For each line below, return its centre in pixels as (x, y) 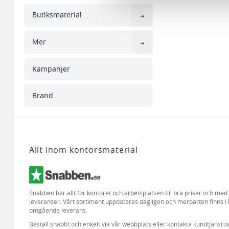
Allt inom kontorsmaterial (83, 150)
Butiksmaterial (57, 15)
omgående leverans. (58, 210)
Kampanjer (51, 68)
